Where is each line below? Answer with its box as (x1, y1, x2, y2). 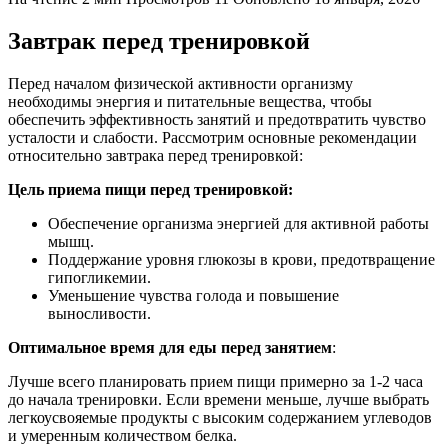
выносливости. (48, 304, 151, 322)
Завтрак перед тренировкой (8, 27, 310, 54)
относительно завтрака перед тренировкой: (8, 146, 303, 164)
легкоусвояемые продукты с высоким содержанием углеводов (8, 408, 432, 426)
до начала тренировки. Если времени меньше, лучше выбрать (8, 390, 429, 408)
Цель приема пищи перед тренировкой (8, 180, 288, 198)
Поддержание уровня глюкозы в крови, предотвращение (48, 250, 435, 268)
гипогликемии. (48, 268, 151, 286)
